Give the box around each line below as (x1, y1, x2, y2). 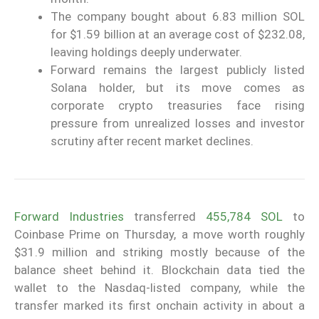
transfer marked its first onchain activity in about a (14, 298, 305, 313)
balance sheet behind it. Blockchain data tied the (14, 263, 305, 278)
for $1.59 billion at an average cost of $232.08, (51, 27, 305, 42)
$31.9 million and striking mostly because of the (14, 245, 305, 260)
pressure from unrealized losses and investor (51, 116, 305, 131)
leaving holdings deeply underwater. (51, 45, 242, 60)
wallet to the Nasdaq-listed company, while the (14, 281, 305, 296)
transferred (124, 209, 206, 224)
